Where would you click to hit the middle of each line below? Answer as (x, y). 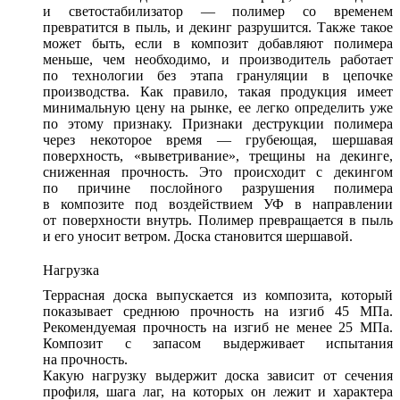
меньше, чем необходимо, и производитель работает (218, 60)
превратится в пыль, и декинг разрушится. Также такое (218, 28)
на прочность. (85, 360)
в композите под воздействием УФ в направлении (218, 204)
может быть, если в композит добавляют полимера (218, 44)
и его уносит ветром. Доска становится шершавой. (198, 237)
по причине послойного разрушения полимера (218, 188)
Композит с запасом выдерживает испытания (218, 344)
